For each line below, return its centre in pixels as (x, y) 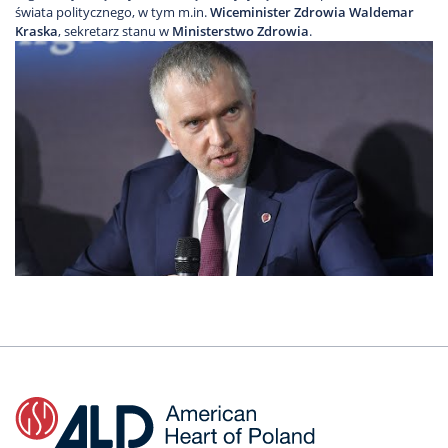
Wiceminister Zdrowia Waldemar (312, 12)
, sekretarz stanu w (115, 31)
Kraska (36, 31)
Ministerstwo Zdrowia (240, 31)
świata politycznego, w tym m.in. (112, 12)
